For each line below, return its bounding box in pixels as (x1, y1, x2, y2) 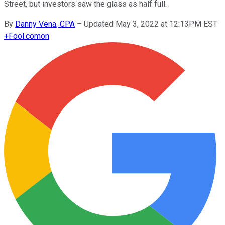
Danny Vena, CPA (15, 19, 75, 29)
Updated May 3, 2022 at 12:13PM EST (84, 19, 217, 29)
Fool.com (9, 31, 41, 41)
